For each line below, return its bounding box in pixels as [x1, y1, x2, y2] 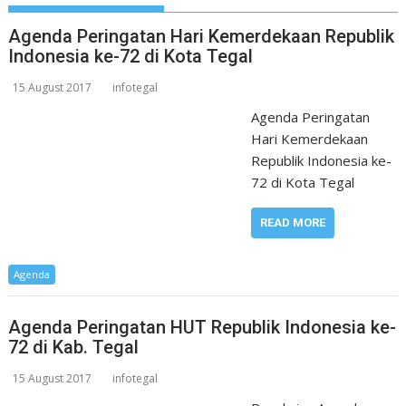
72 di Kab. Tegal [8, 335, 140, 358]
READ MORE [259, 216, 325, 229]
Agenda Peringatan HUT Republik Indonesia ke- [8, 315, 397, 338]
